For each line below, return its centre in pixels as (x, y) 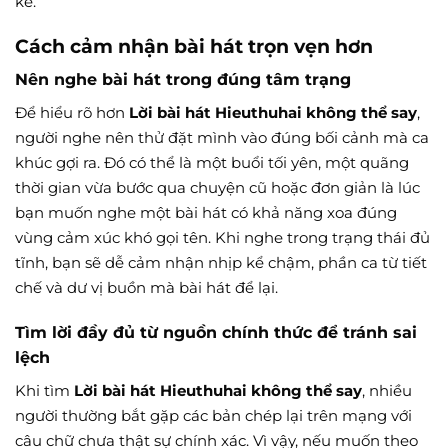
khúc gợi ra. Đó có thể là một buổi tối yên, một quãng (212, 163)
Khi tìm (44, 390)
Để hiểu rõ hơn (72, 113)
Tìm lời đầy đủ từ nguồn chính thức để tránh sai (216, 332)
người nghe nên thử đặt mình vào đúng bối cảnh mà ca (222, 138)
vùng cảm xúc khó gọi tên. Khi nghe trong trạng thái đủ (222, 238)
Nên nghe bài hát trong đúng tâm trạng (183, 80)
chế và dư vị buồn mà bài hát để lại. (146, 288)
